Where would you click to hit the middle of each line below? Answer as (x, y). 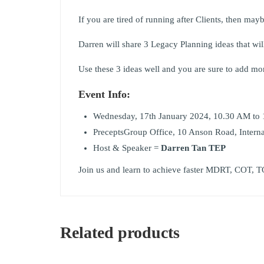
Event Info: (104, 94)
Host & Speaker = (127, 148)
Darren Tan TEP (193, 148)
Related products (120, 232)
